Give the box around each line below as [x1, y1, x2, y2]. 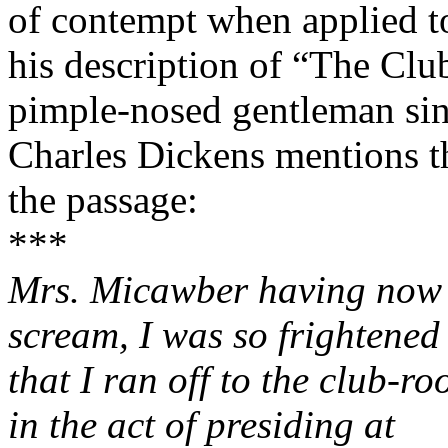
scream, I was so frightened [8, 313, 440, 356]
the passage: [8, 178, 198, 221]
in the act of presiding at [8, 403, 395, 446]
